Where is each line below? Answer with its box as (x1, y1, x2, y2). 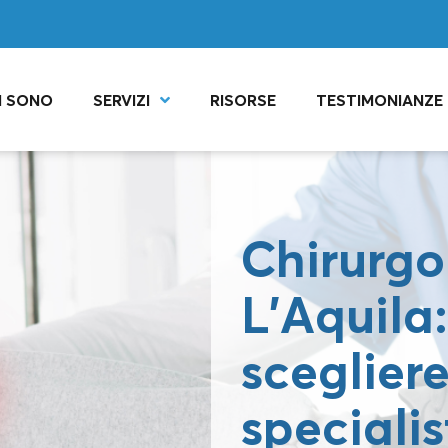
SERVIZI (93, 89, 151, 110)
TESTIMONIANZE (316, 89, 444, 110)
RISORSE (210, 89, 277, 110)
